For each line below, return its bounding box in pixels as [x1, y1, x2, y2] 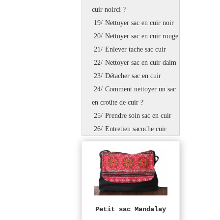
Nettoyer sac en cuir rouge [105, 32, 178, 40]
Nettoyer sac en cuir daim [105, 58, 176, 66]
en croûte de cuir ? [92, 98, 143, 106]
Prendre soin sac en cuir [105, 111, 171, 119]
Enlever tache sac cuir [105, 45, 166, 53]
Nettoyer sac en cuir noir [105, 19, 174, 27]
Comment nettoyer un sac [105, 85, 176, 93]
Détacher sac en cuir [105, 72, 161, 80]
